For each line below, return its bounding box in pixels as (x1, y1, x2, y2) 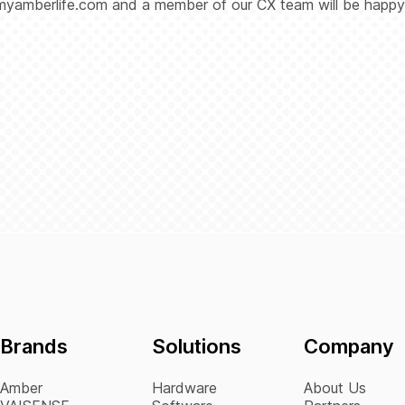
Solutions (152, 334, 241, 359)
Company (304, 334, 394, 359)
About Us (304, 379, 366, 398)
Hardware (152, 379, 217, 398)
